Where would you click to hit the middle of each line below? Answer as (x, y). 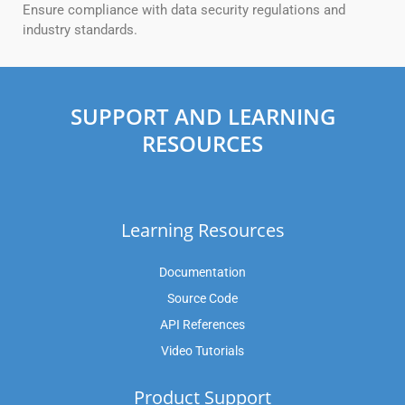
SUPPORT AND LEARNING (202, 117)
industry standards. (80, 30)
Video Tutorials (202, 351)
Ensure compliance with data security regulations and (184, 10)
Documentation (202, 273)
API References (202, 325)
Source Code (202, 299)
